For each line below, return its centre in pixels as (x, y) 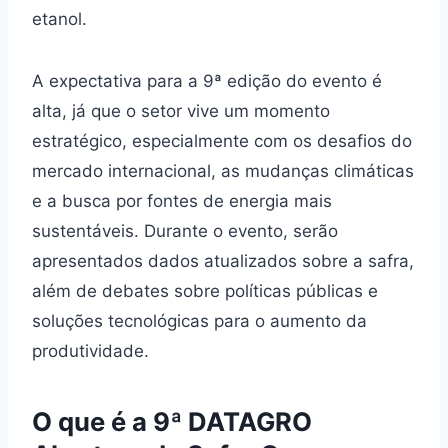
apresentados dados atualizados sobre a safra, (223, 261)
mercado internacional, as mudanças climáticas (223, 171)
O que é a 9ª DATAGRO (172, 421)
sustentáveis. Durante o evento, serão (185, 231)
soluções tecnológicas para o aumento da (199, 321)
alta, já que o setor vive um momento (181, 111)
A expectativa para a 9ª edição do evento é (207, 81)
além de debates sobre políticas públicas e (205, 291)
